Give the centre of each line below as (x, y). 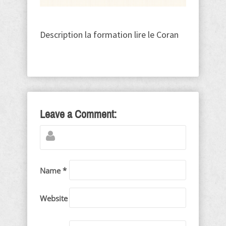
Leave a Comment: (78, 115)
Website (54, 199)
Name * (53, 171)
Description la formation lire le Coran (109, 35)
